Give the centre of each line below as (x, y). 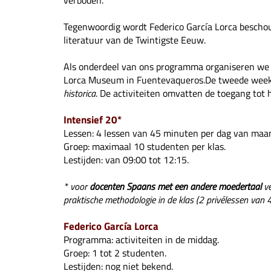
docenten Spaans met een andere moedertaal (176, 187)
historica (80, 93)
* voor (76, 187)
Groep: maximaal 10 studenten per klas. (145, 147)
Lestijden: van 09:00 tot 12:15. (126, 160)
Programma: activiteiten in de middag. (142, 240)
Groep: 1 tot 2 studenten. (116, 253)
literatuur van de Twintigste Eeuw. (135, 40)
